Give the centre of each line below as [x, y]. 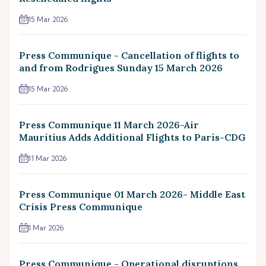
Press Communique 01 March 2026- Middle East [132, 194]
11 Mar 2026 [47, 158]
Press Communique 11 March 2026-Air [109, 124]
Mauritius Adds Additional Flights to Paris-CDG [132, 137]
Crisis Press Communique [81, 206]
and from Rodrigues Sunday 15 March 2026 [121, 67]
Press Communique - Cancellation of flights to [129, 55]
